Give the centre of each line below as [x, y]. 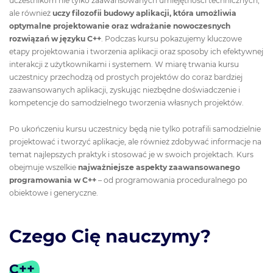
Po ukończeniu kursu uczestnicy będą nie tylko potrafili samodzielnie [135, 129]
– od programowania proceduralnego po [172, 180]
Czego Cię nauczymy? [110, 236]
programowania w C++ [53, 180]
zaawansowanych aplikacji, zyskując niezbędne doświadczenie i [125, 90]
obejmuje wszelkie [44, 167]
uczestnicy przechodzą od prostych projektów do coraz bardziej [126, 77]
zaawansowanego [204, 167]
